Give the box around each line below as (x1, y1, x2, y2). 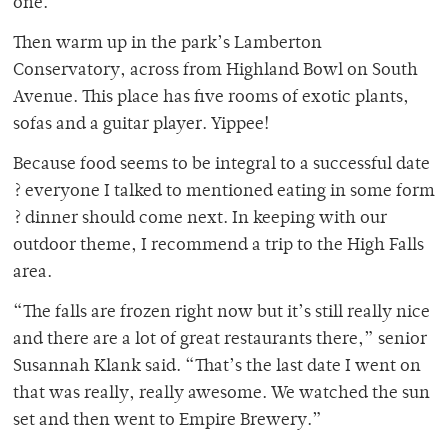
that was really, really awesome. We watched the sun (13, 385, 430, 404)
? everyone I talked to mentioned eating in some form (13, 183, 435, 202)
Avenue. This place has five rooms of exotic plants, (13, 89, 409, 108)
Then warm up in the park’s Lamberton (13, 35, 322, 54)
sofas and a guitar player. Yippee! (13, 116, 269, 135)
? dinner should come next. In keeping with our (13, 210, 387, 229)
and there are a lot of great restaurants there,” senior (13, 331, 427, 350)
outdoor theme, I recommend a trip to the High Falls (13, 237, 424, 256)
